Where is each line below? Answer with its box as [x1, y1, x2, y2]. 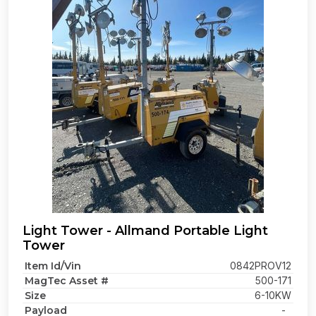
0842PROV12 [230, 260, 291, 272]
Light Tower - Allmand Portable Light [23, 223, 268, 238]
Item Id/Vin [25, 260, 81, 272]
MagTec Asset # [25, 274, 109, 287]
